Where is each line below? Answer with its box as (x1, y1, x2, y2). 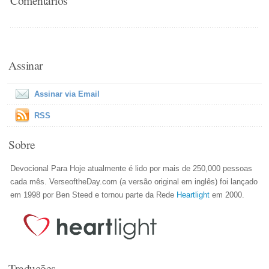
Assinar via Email (34, 89, 100, 98)
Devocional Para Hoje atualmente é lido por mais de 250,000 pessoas (10, 164, 253, 173)
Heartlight (177, 190, 210, 199)
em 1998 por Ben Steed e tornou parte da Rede (10, 190, 177, 199)
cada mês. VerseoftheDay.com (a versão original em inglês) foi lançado (10, 177, 258, 186)
